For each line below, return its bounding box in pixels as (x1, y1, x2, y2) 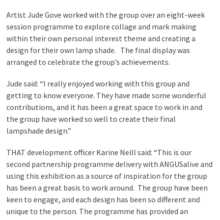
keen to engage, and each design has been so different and (6, 194, 200, 204)
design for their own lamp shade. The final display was (6, 45, 191, 55)
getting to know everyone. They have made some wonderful (6, 90, 207, 100)
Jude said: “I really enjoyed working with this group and (6, 79, 190, 88)
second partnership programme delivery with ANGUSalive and (6, 159, 213, 169)
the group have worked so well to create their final (6, 114, 176, 124)
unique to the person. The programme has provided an (6, 206, 189, 216)
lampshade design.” (6, 126, 72, 136)
